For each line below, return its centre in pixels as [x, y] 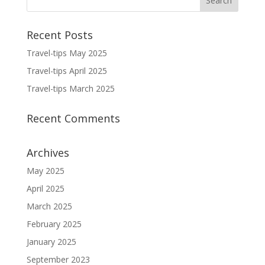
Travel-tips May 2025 [67, 53]
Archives [48, 152]
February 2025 [54, 224]
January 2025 [51, 241]
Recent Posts [59, 35]
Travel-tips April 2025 [67, 70]
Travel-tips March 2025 [70, 88]
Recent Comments [73, 118]
